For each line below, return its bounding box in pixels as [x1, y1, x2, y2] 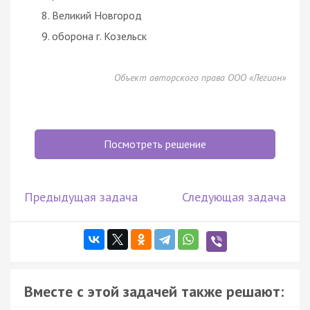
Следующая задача [182, 188, 286, 205]
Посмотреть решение [104, 136, 206, 151]
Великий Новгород [52, 8, 142, 22]
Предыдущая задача [24, 188, 138, 205]
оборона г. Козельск [52, 28, 147, 43]
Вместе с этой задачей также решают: [24, 281, 284, 301]
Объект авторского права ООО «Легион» [114, 71, 286, 84]
